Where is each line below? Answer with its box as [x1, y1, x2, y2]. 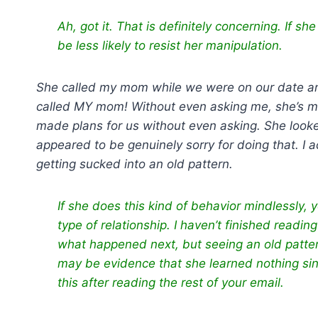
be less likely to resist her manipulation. [57, 38, 286, 53]
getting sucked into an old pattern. [36, 157, 236, 171]
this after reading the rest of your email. [57, 275, 287, 290]
